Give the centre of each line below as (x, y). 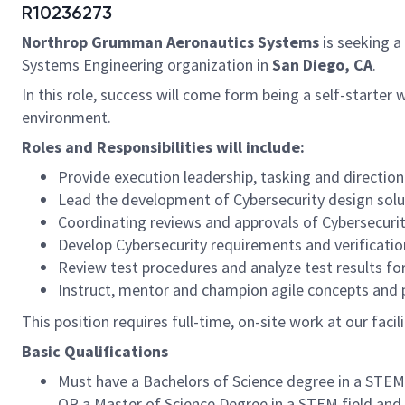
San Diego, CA (322, 65)
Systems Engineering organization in (147, 65)
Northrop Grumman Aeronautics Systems (172, 42)
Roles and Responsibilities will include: (163, 147)
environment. (66, 117)
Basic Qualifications (95, 351)
